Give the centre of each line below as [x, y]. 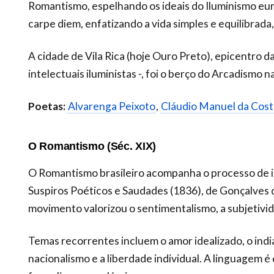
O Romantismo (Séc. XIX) [92, 146]
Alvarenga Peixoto [112, 106]
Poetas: [47, 106]
